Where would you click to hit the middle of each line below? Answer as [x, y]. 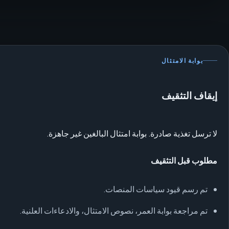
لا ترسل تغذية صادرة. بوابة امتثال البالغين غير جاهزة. [132, 133]
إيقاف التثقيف [190, 96]
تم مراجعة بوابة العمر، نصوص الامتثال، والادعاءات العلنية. [114, 211]
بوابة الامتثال [182, 61]
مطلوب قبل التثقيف [184, 161]
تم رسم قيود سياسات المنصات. [156, 189]
